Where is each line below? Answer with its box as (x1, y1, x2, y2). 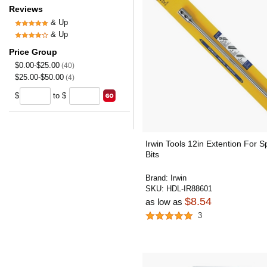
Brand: (145, 173, 170, 182)
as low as (145, 197, 185, 207)
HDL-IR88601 (166, 184, 212, 193)
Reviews (9, 4, 43, 14)
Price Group (9, 47, 57, 57)
